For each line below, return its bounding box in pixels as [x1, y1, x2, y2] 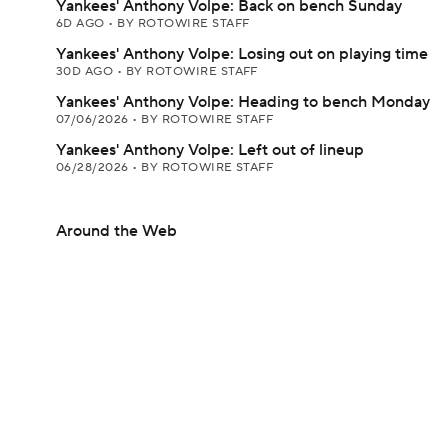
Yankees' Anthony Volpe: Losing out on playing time [56, 44, 428, 64]
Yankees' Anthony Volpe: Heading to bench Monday [56, 92, 430, 112]
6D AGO [56, 16, 109, 31]
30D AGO [56, 64, 117, 79]
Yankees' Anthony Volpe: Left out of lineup [56, 140, 364, 160]
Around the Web [56, 221, 177, 241]
